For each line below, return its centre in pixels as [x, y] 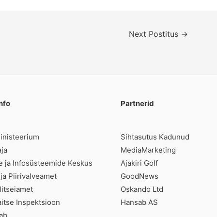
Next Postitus [155, 34]
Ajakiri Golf [139, 163]
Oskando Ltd [142, 189]
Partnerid [137, 103]
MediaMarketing [148, 150]
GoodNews [139, 176]
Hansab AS [139, 202]
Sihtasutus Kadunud [155, 137]
